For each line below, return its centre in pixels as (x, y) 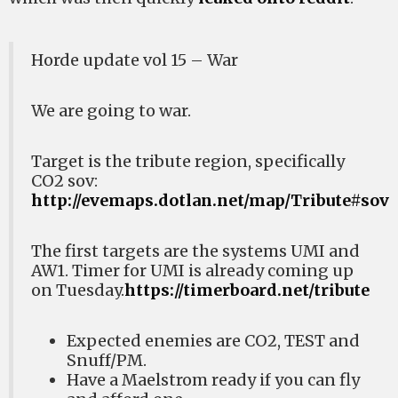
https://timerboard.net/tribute (247, 290)
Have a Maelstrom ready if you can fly (213, 380)
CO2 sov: (64, 181)
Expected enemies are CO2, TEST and (213, 341)
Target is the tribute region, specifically (188, 161)
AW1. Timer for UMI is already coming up (192, 271)
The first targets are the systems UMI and (195, 251)
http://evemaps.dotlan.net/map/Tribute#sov (210, 200)
